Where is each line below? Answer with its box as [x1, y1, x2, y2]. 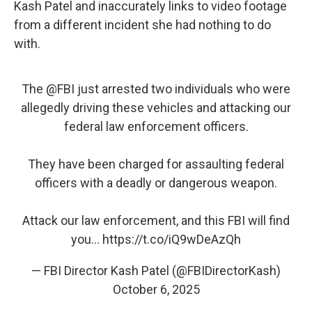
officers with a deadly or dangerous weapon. [35, 175, 277, 190]
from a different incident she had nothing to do [14, 17, 271, 32]
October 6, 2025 [112, 282, 200, 297]
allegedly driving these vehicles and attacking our [21, 100, 291, 115]
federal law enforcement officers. [63, 119, 249, 134]
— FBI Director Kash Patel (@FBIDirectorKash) [31, 263, 281, 278]
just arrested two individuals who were [75, 81, 290, 96]
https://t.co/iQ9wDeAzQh [102, 232, 241, 247]
